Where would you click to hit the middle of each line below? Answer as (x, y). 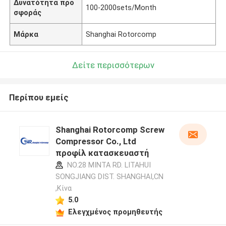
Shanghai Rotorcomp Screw (110, 130)
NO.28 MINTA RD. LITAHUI (108, 165)
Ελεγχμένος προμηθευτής (115, 212)
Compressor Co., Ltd (96, 142)
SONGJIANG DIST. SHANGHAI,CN (109, 177)
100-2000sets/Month (121, 7)
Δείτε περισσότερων (113, 65)
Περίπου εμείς (39, 98)
